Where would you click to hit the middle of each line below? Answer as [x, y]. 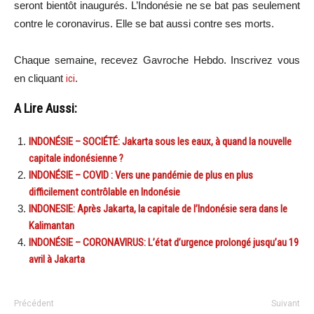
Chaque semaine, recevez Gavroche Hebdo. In [127, 60]
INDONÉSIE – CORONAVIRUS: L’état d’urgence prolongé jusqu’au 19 [164, 242]
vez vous [278, 60]
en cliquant [40, 78]
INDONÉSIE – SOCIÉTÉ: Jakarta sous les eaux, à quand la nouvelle [160, 141]
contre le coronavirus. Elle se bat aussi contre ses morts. [144, 23]
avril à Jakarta [57, 259]
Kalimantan [52, 225]
